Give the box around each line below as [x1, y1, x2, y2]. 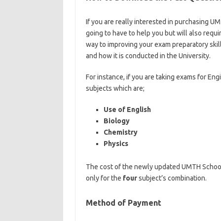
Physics [103, 140, 128, 147]
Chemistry [103, 128, 138, 136]
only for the [85, 174, 123, 182]
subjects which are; [85, 84, 145, 92]
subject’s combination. [137, 174, 207, 182]
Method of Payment [85, 198, 161, 207]
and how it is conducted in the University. [85, 52, 212, 60]
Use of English [103, 106, 151, 113]
